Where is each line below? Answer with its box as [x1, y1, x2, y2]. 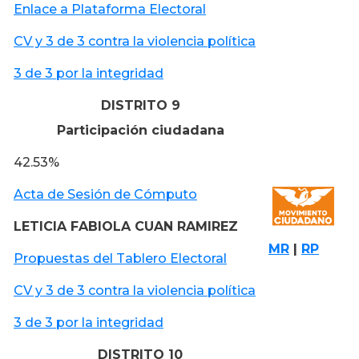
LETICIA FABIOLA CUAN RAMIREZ [14, 218, 238, 234]
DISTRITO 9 [100, 97, 180, 113]
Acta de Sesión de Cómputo [14, 186, 197, 202]
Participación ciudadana [56, 122, 224, 138]
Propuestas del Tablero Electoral [14, 250, 227, 266]
